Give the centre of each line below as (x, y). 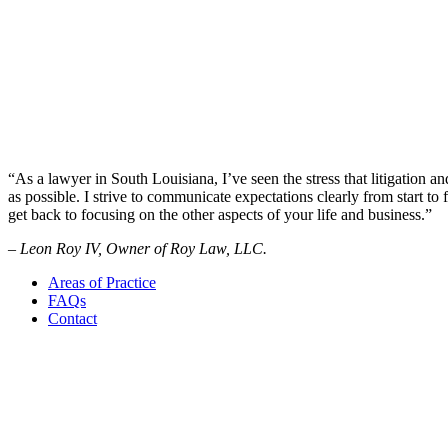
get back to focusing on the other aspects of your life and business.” (220, 214)
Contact (72, 318)
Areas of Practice (102, 282)
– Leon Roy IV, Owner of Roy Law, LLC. (137, 248)
